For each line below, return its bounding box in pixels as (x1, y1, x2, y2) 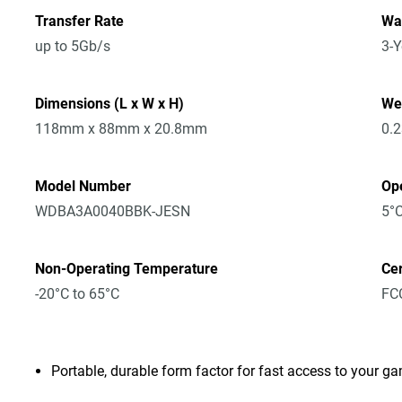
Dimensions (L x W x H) (35, 95, 185, 112)
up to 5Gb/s (35, 38, 111, 55)
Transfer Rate (35, 13, 125, 30)
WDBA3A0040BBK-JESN (35, 203, 191, 220)
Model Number (35, 178, 132, 195)
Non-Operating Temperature (35, 260, 219, 277)
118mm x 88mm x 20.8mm (35, 120, 208, 137)
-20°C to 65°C (35, 285, 120, 302)
